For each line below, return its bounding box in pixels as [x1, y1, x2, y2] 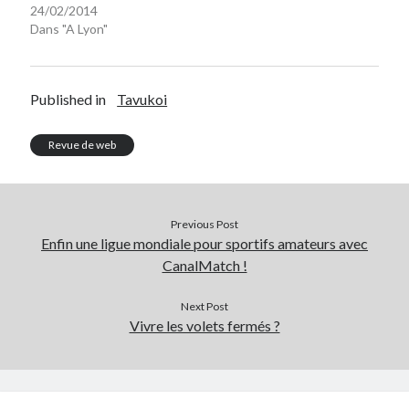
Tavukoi [117, 89, 168, 108]
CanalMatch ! [162, 256, 247, 274]
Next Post [181, 299, 228, 313]
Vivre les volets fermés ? [129, 316, 280, 334]
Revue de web [48, 137, 117, 152]
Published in [30, 89, 107, 108]
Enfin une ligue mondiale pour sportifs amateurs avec [41, 234, 368, 252]
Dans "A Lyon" [30, 20, 109, 37]
